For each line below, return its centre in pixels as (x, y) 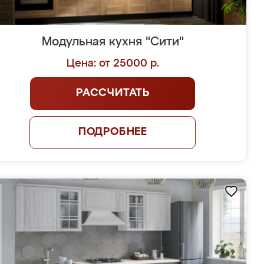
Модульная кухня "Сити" (113, 42)
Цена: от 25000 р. (113, 64)
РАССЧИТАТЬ (113, 93)
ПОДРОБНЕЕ (113, 132)
